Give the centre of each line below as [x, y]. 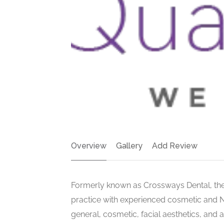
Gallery [129, 145]
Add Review [175, 145]
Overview [89, 145]
